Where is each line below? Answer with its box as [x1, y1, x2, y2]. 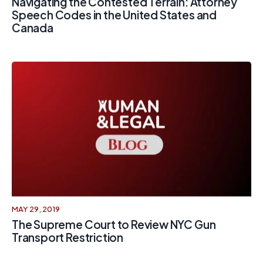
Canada [12, 20, 53, 35]
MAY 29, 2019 [12, 204, 60, 214]
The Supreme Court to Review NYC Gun [12, 217, 216, 232]
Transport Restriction [12, 230, 124, 245]
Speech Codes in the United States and [12, 7, 217, 22]
